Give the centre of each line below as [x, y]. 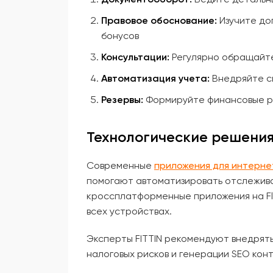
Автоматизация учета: [155, 78]
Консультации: [135, 57]
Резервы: [122, 100]
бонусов [120, 36]
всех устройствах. [129, 211]
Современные [120, 165]
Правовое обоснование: [159, 20]
